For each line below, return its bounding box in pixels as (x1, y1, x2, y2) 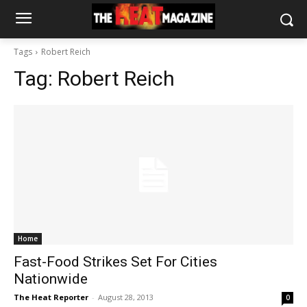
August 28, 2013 (98, 292, 153, 302)
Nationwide (14, 271, 88, 287)
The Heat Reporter (14, 292, 88, 302)
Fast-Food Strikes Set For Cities (14, 254, 217, 270)
